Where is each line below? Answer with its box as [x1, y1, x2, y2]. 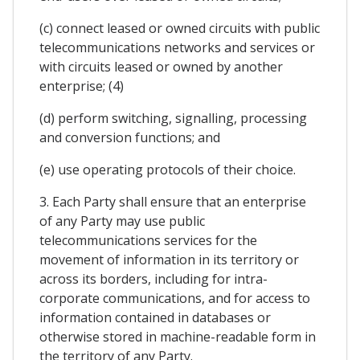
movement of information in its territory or [39, 250, 299, 268]
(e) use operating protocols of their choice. [39, 160, 296, 178]
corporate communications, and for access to [39, 288, 310, 307]
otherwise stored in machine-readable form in [39, 327, 316, 346]
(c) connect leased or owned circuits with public [39, 18, 320, 37]
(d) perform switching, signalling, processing [39, 108, 307, 127]
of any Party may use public [39, 211, 205, 230]
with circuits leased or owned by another [39, 57, 283, 76]
